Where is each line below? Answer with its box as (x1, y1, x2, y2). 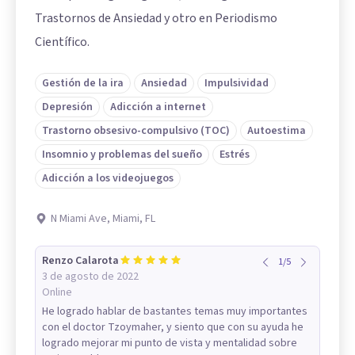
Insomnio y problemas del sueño (42, 146, 202, 162)
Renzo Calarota (42, 252, 119, 269)
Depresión (42, 98, 93, 115)
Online (42, 284, 72, 300)
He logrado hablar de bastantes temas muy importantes (42, 303, 307, 319)
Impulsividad (204, 74, 269, 91)
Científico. (35, 32, 90, 51)
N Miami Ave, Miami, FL (51, 210, 155, 227)
